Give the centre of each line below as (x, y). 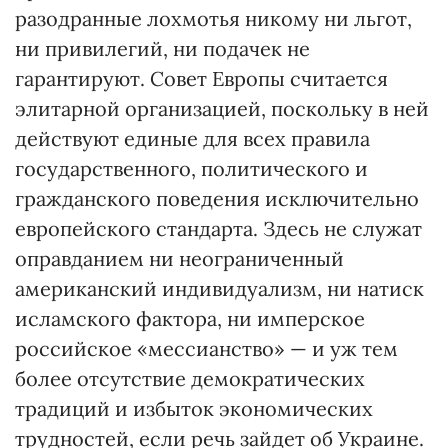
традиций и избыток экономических (194, 408)
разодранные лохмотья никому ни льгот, (213, 18)
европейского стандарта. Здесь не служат (218, 228)
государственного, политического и (191, 168)
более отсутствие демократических (190, 378)
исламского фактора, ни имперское (190, 318)
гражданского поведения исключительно (217, 198)
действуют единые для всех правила (192, 138)
